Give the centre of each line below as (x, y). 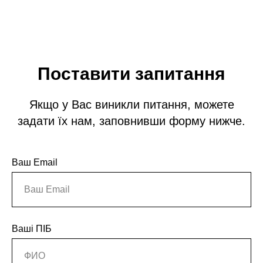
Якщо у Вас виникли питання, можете (131, 104)
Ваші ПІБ (32, 229)
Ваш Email (35, 162)
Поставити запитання (131, 74)
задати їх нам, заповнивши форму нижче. (131, 121)
